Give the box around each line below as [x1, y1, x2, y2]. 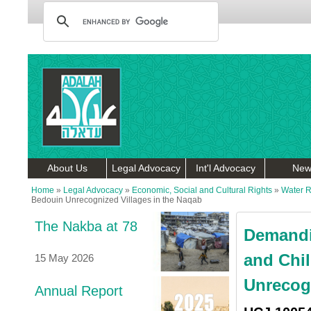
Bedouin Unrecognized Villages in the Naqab [31, 195, 202, 205]
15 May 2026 [35, 252, 94, 264]
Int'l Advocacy [195, 162, 255, 174]
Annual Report [35, 283, 123, 299]
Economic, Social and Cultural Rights [132, 185, 272, 195]
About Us [47, 162, 87, 174]
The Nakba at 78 [35, 219, 137, 234]
